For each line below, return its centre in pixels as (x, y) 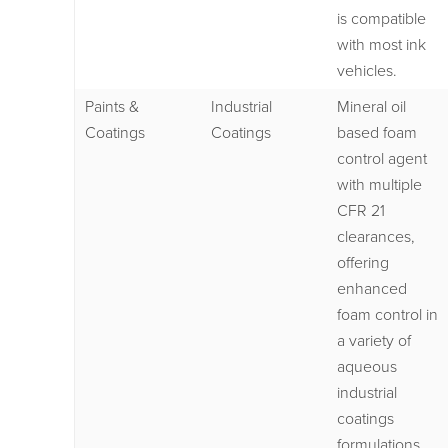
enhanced (372, 288)
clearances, (376, 236)
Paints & (112, 106)
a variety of (374, 340)
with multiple (379, 184)
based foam (377, 132)
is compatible (381, 18)
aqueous (367, 366)
